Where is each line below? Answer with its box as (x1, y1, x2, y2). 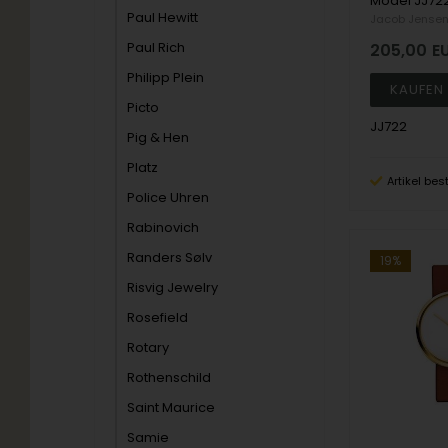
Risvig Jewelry (127, 278, 219, 297)
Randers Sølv (127, 248, 213, 267)
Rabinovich (127, 218, 200, 237)
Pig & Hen (127, 128, 190, 147)
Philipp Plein (127, 68, 205, 87)
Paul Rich (127, 38, 186, 57)
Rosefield (127, 308, 189, 327)
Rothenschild (127, 368, 212, 387)
